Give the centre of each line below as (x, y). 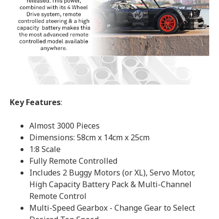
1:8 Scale (45, 149)
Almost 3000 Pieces (65, 126)
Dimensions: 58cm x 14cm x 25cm (89, 138)
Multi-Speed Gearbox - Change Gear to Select (112, 208)
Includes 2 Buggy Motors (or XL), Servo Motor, (112, 173)
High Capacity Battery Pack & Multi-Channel (110, 185)
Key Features (35, 102)
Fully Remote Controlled (73, 161)
